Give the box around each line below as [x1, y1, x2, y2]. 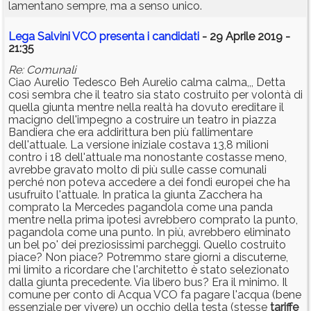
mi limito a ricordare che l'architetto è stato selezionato [8, 263, 289, 277]
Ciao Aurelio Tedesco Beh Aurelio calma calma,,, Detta [8, 76, 285, 90]
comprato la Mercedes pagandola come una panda [8, 201, 273, 215]
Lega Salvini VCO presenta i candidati [8, 30, 199, 44]
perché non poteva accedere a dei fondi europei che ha [8, 176, 290, 190]
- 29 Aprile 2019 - [199, 30, 290, 44]
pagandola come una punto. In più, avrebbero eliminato [8, 226, 291, 239]
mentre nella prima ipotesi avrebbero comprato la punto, [8, 213, 298, 227]
